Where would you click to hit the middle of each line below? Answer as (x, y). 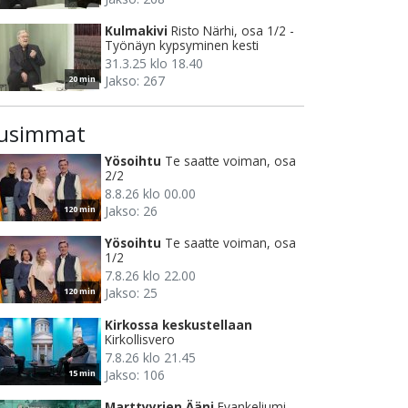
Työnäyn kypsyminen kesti (182, 46)
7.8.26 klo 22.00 (150, 276)
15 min (82, 373)
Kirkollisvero (140, 340)
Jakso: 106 (135, 375)
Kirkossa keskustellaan (178, 325)
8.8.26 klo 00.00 (150, 194)
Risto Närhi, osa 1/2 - (233, 31)
